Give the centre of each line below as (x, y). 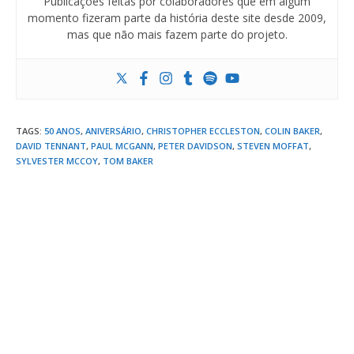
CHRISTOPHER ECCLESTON (203, 131)
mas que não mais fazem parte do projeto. (177, 35)
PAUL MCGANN (122, 146)
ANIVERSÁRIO (113, 131)
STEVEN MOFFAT (273, 146)
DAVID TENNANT (51, 146)
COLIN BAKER (292, 131)
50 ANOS (62, 131)
